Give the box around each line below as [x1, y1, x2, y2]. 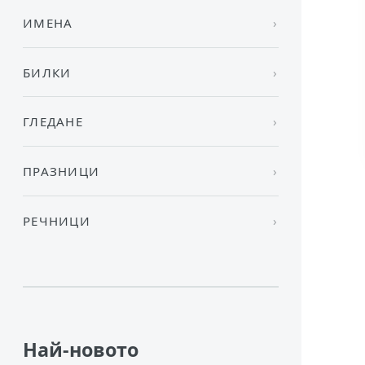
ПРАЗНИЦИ [22, 162, 100, 179]
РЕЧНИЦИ [22, 212, 90, 229]
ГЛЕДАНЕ [22, 113, 83, 130]
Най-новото [22, 336, 139, 363]
